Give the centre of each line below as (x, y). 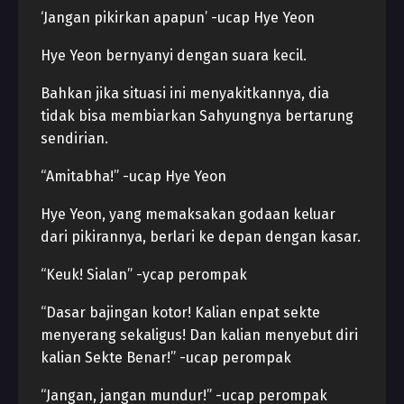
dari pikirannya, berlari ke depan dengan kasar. (201, 237)
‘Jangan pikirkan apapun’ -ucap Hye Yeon (178, 18)
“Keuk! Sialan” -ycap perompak (144, 275)
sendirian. (74, 138)
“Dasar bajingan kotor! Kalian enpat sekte (180, 312)
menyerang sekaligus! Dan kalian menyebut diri (199, 335)
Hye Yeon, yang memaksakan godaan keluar (188, 214)
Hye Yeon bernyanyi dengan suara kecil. (174, 55)
